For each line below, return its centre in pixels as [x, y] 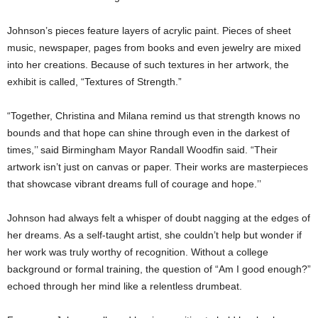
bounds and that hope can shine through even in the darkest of [148, 132]
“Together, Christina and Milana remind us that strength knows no [154, 115]
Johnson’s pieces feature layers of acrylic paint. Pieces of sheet [149, 30]
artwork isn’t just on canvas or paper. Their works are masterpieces [158, 166]
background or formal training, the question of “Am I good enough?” [159, 269]
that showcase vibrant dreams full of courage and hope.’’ [134, 183]
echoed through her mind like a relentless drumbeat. [125, 286]
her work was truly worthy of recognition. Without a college [138, 252]
